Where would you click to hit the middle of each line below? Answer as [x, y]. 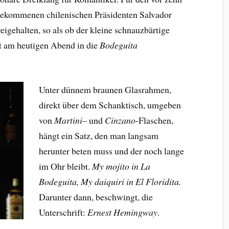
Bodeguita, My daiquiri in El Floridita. [110, 181]
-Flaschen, [154, 120]
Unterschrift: [63, 212]
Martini [68, 120]
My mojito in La [121, 166]
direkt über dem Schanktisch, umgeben [110, 105]
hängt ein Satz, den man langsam [98, 135]
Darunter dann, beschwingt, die [96, 197]
